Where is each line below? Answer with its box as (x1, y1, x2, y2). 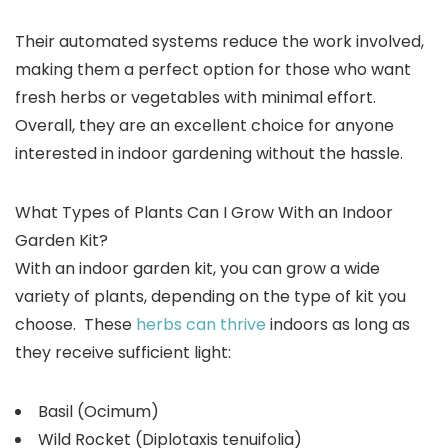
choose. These (15, 313, 136, 336)
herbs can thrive (136, 313, 266, 336)
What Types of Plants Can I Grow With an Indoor (15, 201, 393, 224)
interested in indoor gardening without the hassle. (15, 142, 403, 165)
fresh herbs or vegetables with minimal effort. (15, 86, 376, 109)
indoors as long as (266, 313, 410, 336)
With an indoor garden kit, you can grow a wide (15, 257, 380, 280)
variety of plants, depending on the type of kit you (15, 285, 406, 308)
